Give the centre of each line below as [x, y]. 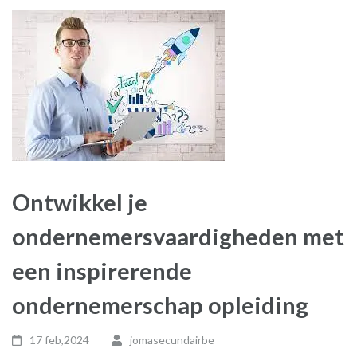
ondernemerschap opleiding [160, 305]
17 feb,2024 [60, 340]
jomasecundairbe [172, 340]
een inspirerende [102, 271]
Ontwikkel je [80, 202]
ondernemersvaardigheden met [178, 236]
